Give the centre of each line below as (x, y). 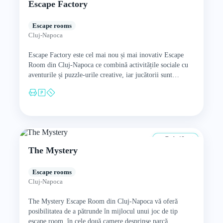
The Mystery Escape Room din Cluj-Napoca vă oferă (103, 201)
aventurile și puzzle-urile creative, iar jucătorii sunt (100, 75)
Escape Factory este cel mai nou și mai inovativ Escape (106, 55)
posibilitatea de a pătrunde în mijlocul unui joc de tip (103, 211)
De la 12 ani (179, 138)
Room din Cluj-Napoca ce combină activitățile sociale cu (108, 65)
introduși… (44, 85)
